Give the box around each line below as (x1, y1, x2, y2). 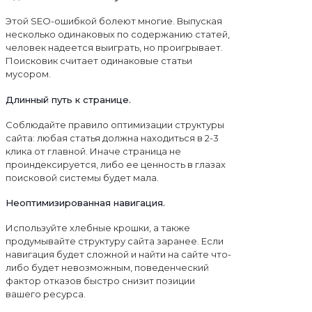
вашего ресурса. (6, 288, 86, 300)
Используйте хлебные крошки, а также (6, 222, 190, 234)
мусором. (6, 68, 51, 80)
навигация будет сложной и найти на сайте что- (6, 249, 231, 260)
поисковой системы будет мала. (6, 171, 159, 183)
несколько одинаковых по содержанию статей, (6, 29, 230, 40)
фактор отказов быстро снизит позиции (6, 275, 195, 287)
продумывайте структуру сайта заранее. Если (6, 235, 224, 247)
